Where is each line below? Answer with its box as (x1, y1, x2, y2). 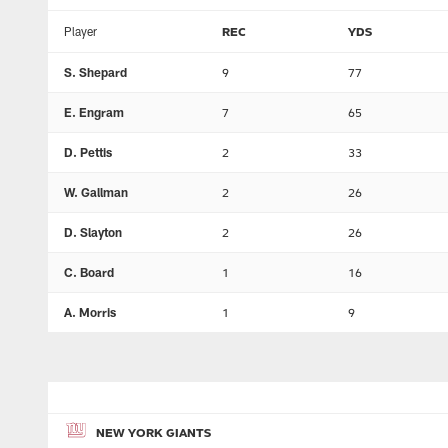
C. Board (64, 265, 114, 279)
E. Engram (64, 105, 124, 119)
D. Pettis (64, 145, 112, 159)
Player (64, 24, 97, 38)
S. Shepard (64, 65, 127, 79)
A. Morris (64, 305, 116, 319)
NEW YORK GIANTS (96, 424, 211, 439)
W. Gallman (64, 185, 128, 199)
